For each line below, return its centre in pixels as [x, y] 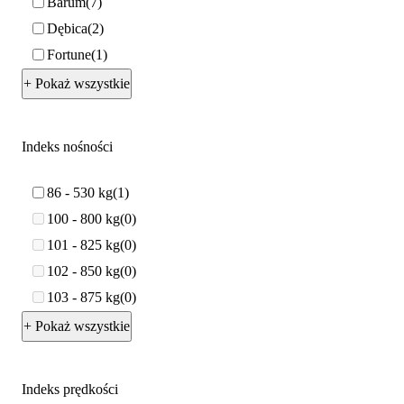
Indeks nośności [67, 146]
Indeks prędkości [70, 389]
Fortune [69, 55]
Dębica [67, 29]
